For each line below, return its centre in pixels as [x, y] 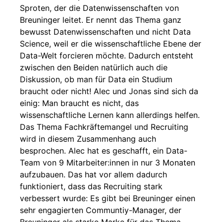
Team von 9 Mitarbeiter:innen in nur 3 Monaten [108, 163]
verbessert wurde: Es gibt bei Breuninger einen [108, 198]
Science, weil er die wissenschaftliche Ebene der [111, 44]
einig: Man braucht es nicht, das [79, 103]
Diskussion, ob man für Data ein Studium [96, 79]
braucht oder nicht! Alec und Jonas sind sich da [109, 91]
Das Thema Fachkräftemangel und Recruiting [104, 127]
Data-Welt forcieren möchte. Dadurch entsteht [107, 55]
